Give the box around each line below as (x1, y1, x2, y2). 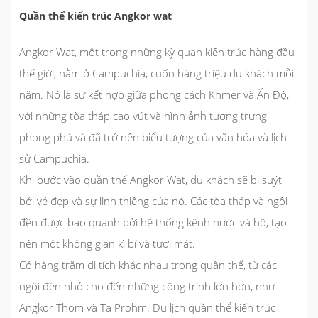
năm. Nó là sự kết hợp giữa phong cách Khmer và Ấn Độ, (19, 87, 289, 102)
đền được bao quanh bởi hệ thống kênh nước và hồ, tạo (19, 215, 287, 230)
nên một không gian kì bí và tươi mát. (19, 236, 195, 251)
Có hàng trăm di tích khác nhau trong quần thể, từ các (19, 258, 277, 273)
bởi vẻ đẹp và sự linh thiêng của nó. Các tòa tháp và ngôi (19, 194, 287, 209)
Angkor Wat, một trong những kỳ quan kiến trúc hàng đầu (19, 45, 295, 60)
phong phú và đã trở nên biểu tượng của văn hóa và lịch (19, 130, 287, 145)
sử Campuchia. (19, 151, 89, 166)
